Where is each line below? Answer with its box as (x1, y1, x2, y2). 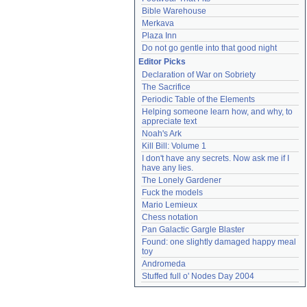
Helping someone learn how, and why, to (142, 107, 293, 116)
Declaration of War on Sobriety (142, 70, 256, 79)
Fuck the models (142, 188, 203, 197)
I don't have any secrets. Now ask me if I (142, 153, 289, 163)
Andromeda (142, 259, 186, 269)
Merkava (142, 19, 174, 28)
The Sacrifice (142, 82, 191, 92)
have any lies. (142, 163, 193, 173)
